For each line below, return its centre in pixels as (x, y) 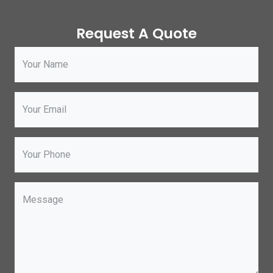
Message (43, 200)
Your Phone (47, 154)
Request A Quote (136, 33)
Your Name (45, 64)
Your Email (44, 109)
